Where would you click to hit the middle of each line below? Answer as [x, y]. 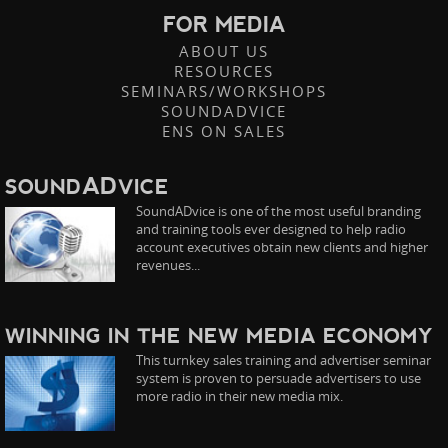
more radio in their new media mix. [240, 396]
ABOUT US [224, 51]
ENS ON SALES [224, 131]
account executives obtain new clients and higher [282, 247]
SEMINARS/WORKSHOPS [224, 91]
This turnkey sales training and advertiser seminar [284, 360]
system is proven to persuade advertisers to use [279, 378]
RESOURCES [224, 71]
